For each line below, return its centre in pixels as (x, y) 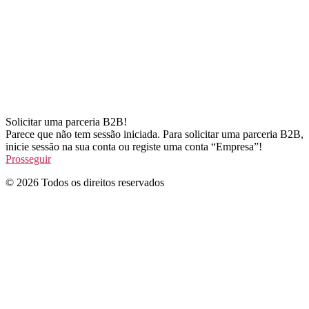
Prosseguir (28, 159)
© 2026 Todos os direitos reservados (85, 182)
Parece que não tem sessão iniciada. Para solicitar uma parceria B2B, (154, 134)
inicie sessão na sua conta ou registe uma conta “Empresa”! (134, 146)
